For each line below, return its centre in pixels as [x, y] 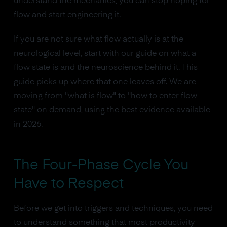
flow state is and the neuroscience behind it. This [105, 68]
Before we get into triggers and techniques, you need [113, 209]
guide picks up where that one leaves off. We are [105, 82]
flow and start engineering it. [67, 15]
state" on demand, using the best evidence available [112, 110]
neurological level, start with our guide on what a [105, 54]
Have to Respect [68, 184]
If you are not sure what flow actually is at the [98, 40]
